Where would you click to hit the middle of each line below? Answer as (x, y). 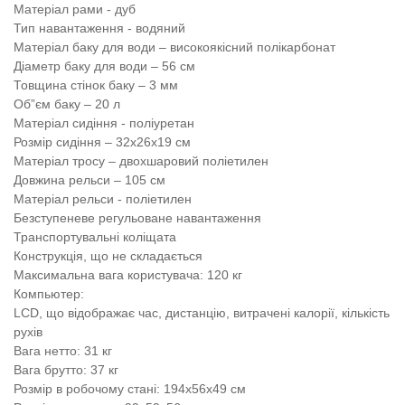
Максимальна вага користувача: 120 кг (128, 275)
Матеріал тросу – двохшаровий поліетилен (141, 161)
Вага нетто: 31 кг (63, 351)
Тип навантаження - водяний (99, 28)
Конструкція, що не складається (108, 256)
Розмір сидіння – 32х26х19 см (102, 142)
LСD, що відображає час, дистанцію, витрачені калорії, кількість (202, 313)
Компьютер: (49, 294)
